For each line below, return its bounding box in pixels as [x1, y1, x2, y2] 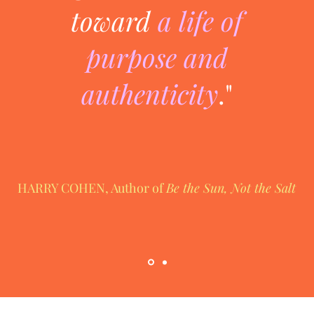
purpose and [86, 39, 228, 76]
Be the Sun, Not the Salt [166, 179, 296, 197]
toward [71, 3, 158, 39]
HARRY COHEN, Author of [18, 179, 166, 197]
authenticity [81, 76, 218, 112]
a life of [158, 3, 243, 39]
